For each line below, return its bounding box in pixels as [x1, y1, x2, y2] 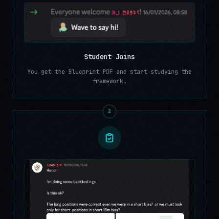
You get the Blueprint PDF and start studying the [27, 67, 192, 76]
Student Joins [84, 52, 135, 61]
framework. [92, 77, 127, 85]
